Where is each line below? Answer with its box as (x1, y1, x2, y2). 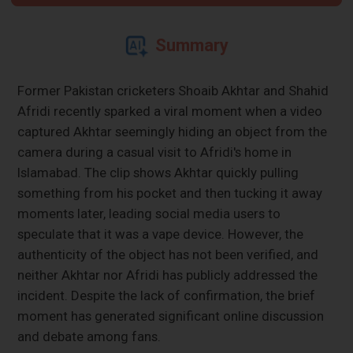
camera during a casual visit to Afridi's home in (17, 143, 292, 160)
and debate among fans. (17, 328, 162, 344)
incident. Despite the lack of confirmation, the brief (17, 287, 316, 303)
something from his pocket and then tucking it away (17, 184, 323, 201)
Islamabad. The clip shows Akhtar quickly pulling (17, 164, 299, 180)
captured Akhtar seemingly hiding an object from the (17, 123, 328, 139)
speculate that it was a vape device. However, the (17, 225, 304, 242)
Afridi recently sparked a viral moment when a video (17, 102, 323, 119)
